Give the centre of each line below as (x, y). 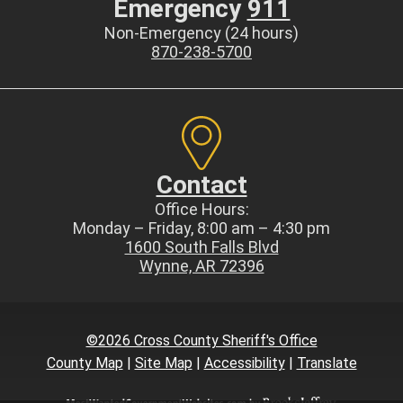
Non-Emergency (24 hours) (201, 33)
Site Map (163, 363)
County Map (85, 363)
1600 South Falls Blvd (201, 247)
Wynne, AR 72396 (201, 266)
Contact (201, 185)
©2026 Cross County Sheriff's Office (201, 340)
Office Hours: (201, 209)
